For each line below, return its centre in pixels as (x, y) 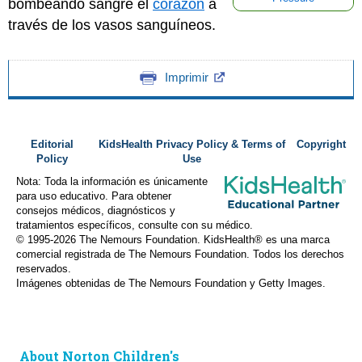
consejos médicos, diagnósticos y (96, 210)
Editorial (52, 144)
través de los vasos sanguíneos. (112, 25)
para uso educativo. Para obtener (94, 196)
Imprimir (186, 77)
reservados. (44, 269)
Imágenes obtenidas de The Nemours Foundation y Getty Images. (171, 283)
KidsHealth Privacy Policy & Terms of (192, 144)
